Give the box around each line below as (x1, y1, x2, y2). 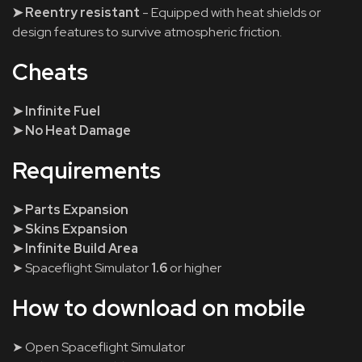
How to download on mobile (12, 293, 305, 323)
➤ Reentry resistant (12, 4, 140, 21)
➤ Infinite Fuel (12, 103, 100, 120)
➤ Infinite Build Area (12, 240, 138, 257)
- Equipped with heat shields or (140, 4, 321, 21)
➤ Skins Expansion (12, 221, 128, 238)
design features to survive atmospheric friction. (12, 23, 282, 40)
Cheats (12, 57, 88, 87)
